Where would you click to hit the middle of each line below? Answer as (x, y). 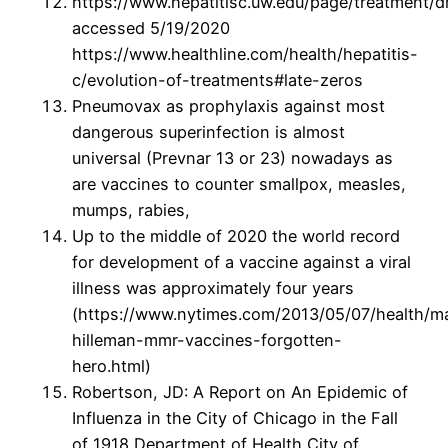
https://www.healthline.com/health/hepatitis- (245, 54)
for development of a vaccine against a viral (241, 262)
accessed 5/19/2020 (151, 28)
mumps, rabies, (131, 210)
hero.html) (111, 366)
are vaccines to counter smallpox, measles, (239, 184)
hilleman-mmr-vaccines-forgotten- (207, 340)
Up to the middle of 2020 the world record (236, 236)
